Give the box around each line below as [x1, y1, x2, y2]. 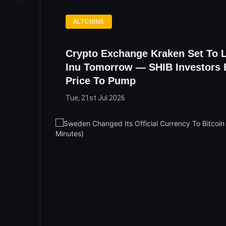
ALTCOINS [73, 18, 104, 25]
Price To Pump [66, 75, 136, 86]
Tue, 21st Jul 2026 [66, 93, 125, 102]
